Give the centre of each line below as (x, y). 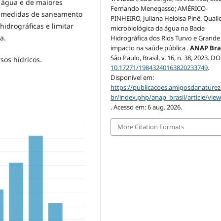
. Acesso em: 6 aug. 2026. (147, 107)
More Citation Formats (151, 127)
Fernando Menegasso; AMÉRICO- (159, 9)
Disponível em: (132, 78)
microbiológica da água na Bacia (158, 28)
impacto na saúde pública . (150, 48)
